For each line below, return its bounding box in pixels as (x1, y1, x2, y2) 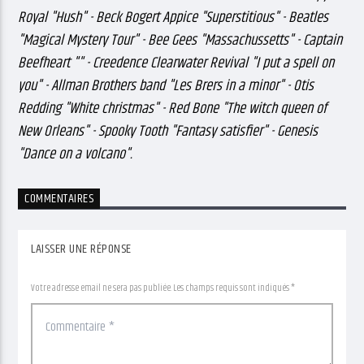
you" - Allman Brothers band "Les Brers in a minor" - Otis (18, 73, 314, 97)
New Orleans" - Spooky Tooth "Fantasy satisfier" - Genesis (18, 119, 318, 143)
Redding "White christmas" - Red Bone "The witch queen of (18, 96, 327, 120)
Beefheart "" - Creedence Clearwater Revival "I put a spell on (18, 50, 335, 75)
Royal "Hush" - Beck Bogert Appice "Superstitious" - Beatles (18, 5, 329, 29)
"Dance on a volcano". (18, 141, 133, 166)
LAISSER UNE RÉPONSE (31, 239, 132, 260)
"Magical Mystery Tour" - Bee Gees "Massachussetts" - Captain (18, 28, 343, 52)
